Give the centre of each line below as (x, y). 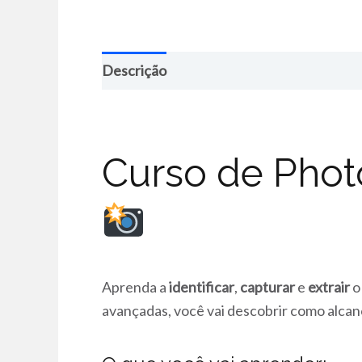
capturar (267, 286)
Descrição (134, 70)
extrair (329, 286)
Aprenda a (135, 286)
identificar (202, 286)
